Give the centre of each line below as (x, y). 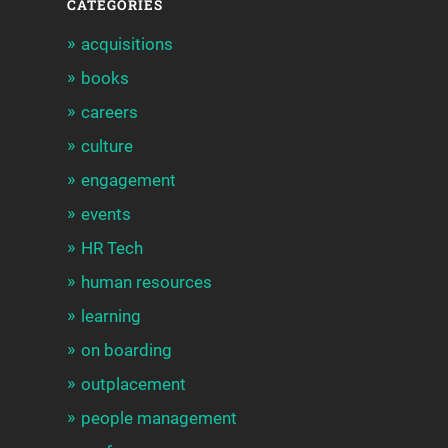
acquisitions (127, 44)
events (106, 214)
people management (159, 418)
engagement (129, 180)
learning (111, 316)
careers (110, 112)
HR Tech (112, 248)
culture (107, 146)
